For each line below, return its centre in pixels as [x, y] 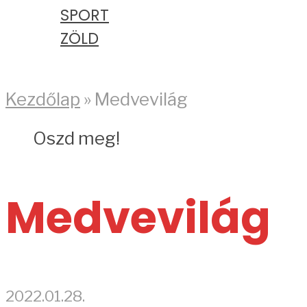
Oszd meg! [76, 138]
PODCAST [69, 61]
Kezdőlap [43, 99]
